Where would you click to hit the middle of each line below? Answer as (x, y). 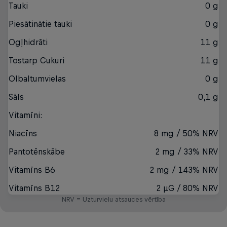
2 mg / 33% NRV (187, 152)
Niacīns (23, 134)
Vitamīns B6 (32, 170)
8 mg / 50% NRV (186, 134)
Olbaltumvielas (37, 79)
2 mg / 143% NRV (184, 170)
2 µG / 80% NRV (187, 188)
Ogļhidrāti (28, 42)
